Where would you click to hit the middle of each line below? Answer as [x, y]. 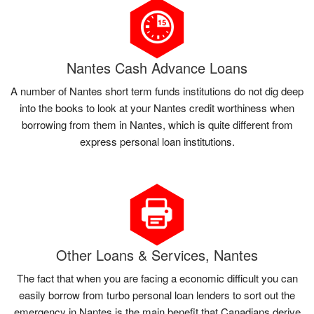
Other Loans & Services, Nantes [157, 255]
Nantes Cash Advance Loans [157, 68]
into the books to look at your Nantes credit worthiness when [157, 108]
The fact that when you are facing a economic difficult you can [157, 278]
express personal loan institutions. [157, 142]
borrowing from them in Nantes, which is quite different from [157, 125]
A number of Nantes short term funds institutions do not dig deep [157, 91]
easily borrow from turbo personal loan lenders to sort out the [157, 295]
